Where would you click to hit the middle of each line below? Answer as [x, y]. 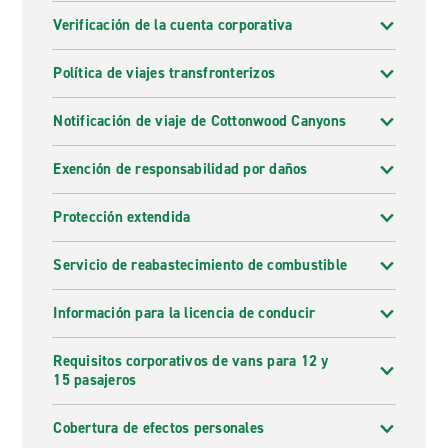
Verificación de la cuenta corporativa [173, 25]
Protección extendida [122, 217]
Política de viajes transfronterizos [164, 73]
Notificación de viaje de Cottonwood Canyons [200, 121]
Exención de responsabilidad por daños [180, 169]
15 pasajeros [95, 380]
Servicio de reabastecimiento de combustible [200, 265]
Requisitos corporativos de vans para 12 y [191, 361]
